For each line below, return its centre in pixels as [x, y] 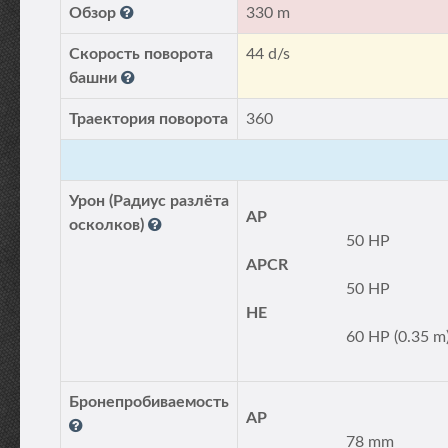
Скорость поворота [141, 54]
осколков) [108, 225]
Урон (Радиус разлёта [149, 201]
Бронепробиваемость [149, 402]
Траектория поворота [148, 119]
